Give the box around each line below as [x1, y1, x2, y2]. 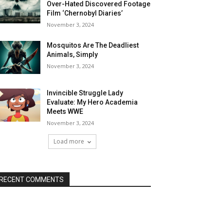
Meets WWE [47, 108, 84, 116]
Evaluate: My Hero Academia [47, 98, 138, 107]
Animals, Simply [47, 51, 98, 58]
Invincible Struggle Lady [47, 89, 124, 97]
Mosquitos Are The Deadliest [47, 41, 139, 49]
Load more [53, 137, 84, 146]
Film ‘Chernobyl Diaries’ [47, 9, 123, 17]
